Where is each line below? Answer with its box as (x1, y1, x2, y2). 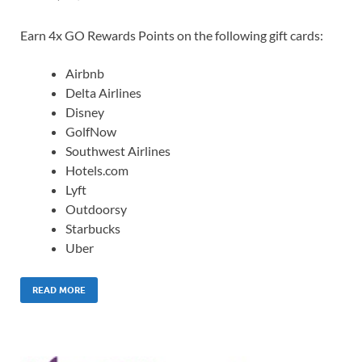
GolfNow (65, 124, 116, 140)
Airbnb (65, 65, 104, 82)
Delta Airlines (65, 85, 141, 101)
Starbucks (65, 221, 120, 237)
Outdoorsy (65, 201, 127, 217)
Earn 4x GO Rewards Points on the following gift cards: (20, 27, 323, 44)
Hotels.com (65, 162, 128, 179)
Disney (65, 104, 104, 120)
